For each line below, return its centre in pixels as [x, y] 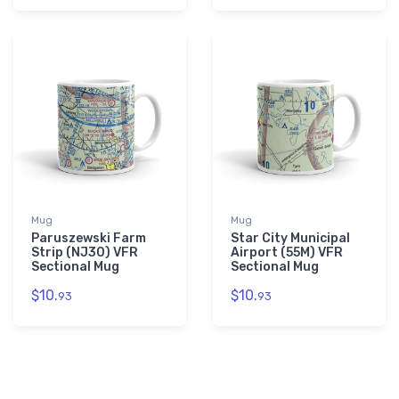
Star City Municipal [290, 239]
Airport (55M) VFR [287, 253]
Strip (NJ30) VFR [85, 253]
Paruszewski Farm [89, 239]
